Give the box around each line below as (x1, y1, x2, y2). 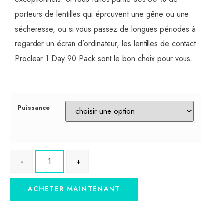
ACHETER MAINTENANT (28, 184, 120, 194)
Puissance (17, 102, 50, 112)
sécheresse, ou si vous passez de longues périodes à (15, 23, 196, 35)
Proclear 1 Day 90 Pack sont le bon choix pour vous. (15, 53, 193, 65)
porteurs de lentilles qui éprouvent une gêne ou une (15, 8, 189, 20)
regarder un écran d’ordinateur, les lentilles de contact (15, 38, 196, 50)
